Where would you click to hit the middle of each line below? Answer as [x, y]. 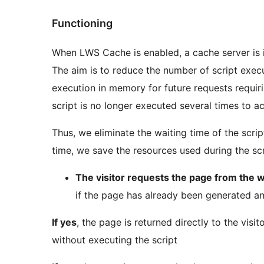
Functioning [82, 24]
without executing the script [115, 240]
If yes [64, 222]
